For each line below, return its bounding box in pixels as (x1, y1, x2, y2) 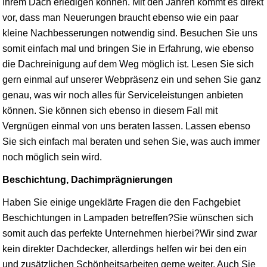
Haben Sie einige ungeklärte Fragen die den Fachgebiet (2, 197, 240, 207)
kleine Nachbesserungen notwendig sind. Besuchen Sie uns (2, 27, 257, 38)
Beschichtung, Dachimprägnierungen (2, 174, 173, 185)
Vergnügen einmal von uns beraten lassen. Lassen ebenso (2, 120, 250, 131)
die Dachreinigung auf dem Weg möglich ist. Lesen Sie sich (2, 58, 254, 69)
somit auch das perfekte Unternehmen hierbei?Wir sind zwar (2, 228, 257, 238)
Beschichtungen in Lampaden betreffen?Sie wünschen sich (2, 212, 253, 223)
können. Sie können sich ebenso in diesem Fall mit (2, 105, 218, 116)
